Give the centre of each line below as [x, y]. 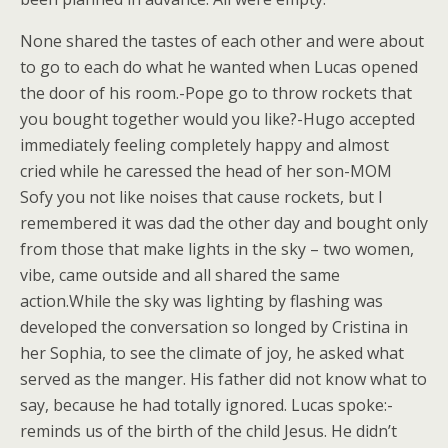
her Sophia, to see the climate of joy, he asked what [212, 353]
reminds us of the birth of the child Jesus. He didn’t [208, 431]
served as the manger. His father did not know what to [223, 379]
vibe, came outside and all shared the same [180, 275]
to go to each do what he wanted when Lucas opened [219, 67]
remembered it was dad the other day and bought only [224, 223]
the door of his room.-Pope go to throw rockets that [216, 93]
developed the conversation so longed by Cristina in [214, 327]
